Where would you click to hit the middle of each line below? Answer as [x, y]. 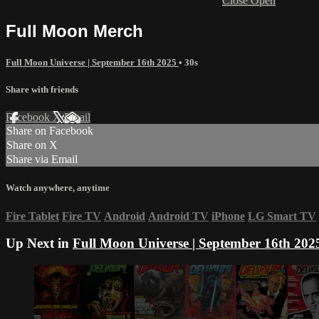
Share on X [32, 145]
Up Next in [39, 244]
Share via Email [42, 159]
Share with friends [42, 90]
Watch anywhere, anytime [58, 188]
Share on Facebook [50, 131]
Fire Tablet [32, 216]
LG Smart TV [282, 216]
